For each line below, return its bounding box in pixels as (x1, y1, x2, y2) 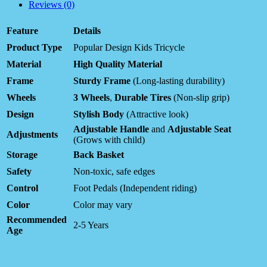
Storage (7, 150, 38, 160)
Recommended (7, 215, 67, 225)
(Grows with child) (73, 135, 145, 145)
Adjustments (7, 129, 58, 140)
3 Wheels (73, 92, 110, 103)
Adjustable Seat (167, 124, 231, 135)
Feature (7, 26, 38, 36)
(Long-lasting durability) (131, 76, 225, 86)
